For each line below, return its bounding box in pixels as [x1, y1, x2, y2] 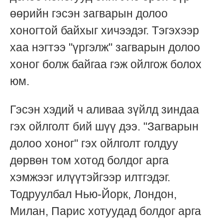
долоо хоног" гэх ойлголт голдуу [10, 137, 178, 150]
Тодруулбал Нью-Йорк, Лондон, [10, 188, 177, 201]
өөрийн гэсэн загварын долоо [10, 7, 168, 20]
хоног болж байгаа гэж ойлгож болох [10, 58, 202, 71]
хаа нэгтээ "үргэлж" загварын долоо [10, 41, 200, 54]
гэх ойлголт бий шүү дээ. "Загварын [10, 120, 199, 133]
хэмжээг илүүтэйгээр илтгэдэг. [10, 171, 170, 184]
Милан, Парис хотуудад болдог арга [10, 205, 201, 218]
